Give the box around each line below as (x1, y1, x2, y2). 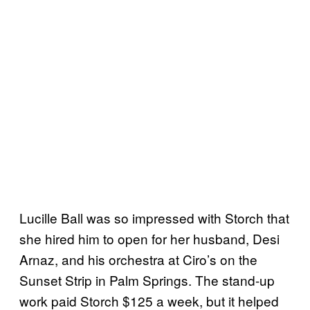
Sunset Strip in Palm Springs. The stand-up (19, 270, 275, 289)
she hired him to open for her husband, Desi (19, 228, 280, 248)
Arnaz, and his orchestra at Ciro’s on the (19, 249, 257, 268)
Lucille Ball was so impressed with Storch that (19, 208, 289, 227)
